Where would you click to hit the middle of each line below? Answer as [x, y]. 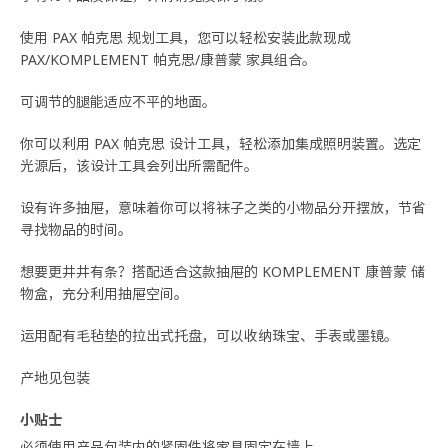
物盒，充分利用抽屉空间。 [104, 293]
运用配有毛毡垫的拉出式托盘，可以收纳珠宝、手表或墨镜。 [209, 335]
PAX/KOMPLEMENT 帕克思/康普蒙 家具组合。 [168, 59]
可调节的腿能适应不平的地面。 [118, 101]
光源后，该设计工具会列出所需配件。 [139, 165]
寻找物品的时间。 [76, 229]
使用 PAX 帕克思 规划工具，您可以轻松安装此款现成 [185, 37]
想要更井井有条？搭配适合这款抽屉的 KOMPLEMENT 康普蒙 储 [222, 271]
